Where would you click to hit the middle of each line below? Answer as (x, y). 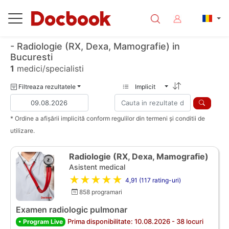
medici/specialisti (49, 68)
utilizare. (22, 130)
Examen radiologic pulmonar (72, 209)
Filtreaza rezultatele (46, 87)
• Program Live (41, 221)
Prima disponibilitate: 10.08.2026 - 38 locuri (135, 221)
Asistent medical (97, 167)
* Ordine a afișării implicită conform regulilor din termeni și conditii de (108, 118)
